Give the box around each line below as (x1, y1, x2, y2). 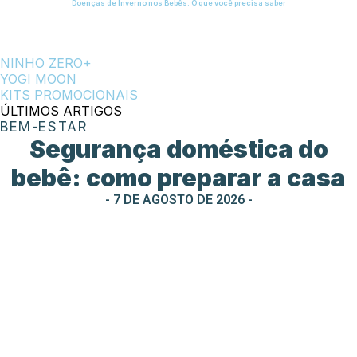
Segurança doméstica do (29, 134, 328, 163)
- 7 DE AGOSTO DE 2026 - (104, 191, 253, 207)
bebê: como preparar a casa (11, 163, 346, 192)
